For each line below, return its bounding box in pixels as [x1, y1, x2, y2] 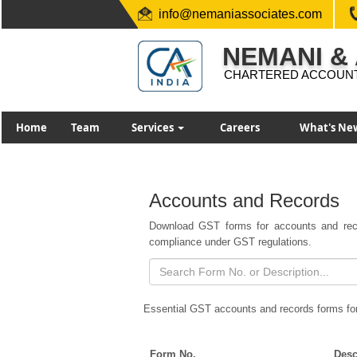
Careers [220, 120, 260, 135]
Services [131, 120, 176, 135]
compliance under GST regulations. [149, 236, 312, 248]
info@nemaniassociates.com [159, 7, 322, 21]
